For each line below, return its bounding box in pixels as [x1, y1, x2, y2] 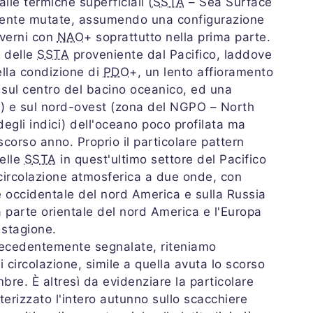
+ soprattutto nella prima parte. [84, 30, 270, 45]
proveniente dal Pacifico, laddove [69, 48, 272, 62]
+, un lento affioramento [129, 65, 273, 80]
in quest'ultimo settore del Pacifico [56, 152, 266, 167]
